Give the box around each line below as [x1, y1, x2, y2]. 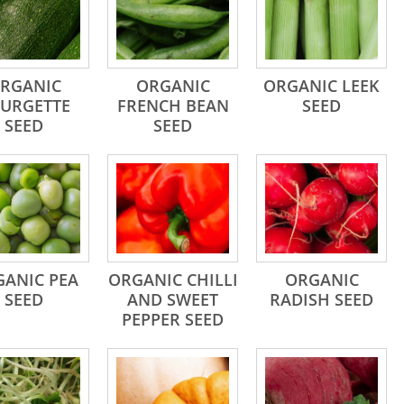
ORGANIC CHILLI [107, 269, 238, 290]
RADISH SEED [270, 289, 373, 310]
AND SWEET [127, 289, 218, 310]
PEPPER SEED [122, 308, 224, 330]
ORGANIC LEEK [263, 75, 380, 96]
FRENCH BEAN [116, 95, 229, 116]
